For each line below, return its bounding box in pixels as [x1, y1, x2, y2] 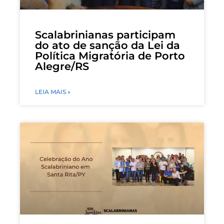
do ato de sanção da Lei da [35, 38, 180, 51]
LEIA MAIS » [35, 87, 70, 95]
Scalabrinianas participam [35, 28, 175, 41]
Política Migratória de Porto [35, 49, 185, 62]
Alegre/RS [35, 59, 89, 72]
